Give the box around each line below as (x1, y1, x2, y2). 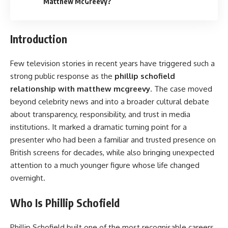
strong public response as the (10, 71, 115, 81)
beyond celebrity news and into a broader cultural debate (10, 97, 209, 107)
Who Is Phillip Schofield (10, 195, 120, 210)
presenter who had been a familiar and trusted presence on (10, 135, 216, 145)
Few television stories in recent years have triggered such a (10, 59, 215, 69)
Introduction (10, 32, 67, 46)
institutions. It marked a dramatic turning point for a (10, 122, 187, 132)
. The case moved (150, 84, 212, 94)
